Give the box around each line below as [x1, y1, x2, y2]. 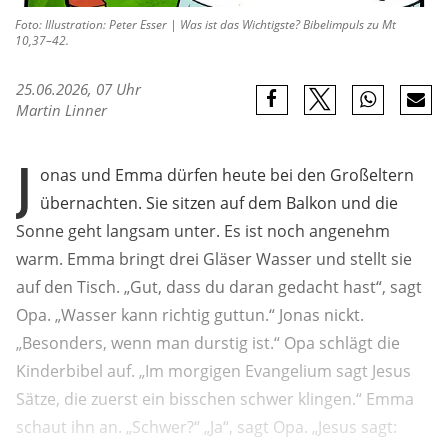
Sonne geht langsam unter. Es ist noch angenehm [16, 220, 390, 243]
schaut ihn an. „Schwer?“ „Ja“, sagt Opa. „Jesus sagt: [16, 416, 397, 439]
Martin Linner [16, 100, 107, 121]
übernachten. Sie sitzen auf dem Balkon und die [40, 192, 398, 215]
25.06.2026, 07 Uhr [16, 79, 141, 100]
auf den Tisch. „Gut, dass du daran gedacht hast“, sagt [16, 276, 422, 299]
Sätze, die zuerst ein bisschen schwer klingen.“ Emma [16, 388, 414, 411]
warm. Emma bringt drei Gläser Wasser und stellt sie [16, 248, 412, 271]
